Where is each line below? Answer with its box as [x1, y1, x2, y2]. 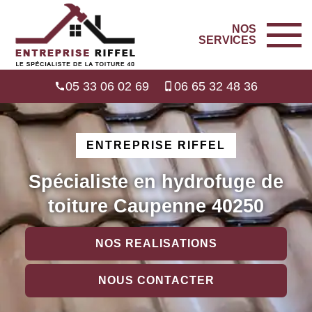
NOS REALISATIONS [95, 237, 217, 249]
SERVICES [198, 34, 256, 46]
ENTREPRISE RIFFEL [86, 139, 226, 151]
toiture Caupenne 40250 [48, 195, 264, 217]
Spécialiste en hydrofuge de [29, 171, 283, 192]
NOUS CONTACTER [97, 274, 214, 286]
